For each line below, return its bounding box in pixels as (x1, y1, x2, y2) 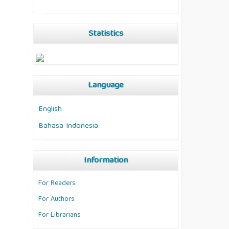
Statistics (88, 27, 123, 42)
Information (83, 153, 128, 169)
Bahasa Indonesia (38, 119, 98, 133)
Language (88, 78, 123, 94)
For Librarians (38, 209, 81, 222)
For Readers (38, 177, 76, 190)
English (38, 102, 62, 117)
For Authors (38, 193, 75, 206)
